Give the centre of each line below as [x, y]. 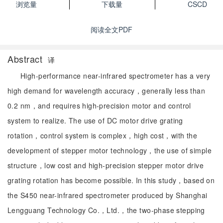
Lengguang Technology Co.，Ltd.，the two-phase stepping [106, 210]
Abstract [26, 59]
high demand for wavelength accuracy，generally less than [107, 91]
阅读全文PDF [111, 29]
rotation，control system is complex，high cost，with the [103, 135]
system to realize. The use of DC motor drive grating [95, 120]
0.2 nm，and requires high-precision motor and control [99, 106]
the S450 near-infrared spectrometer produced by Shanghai [108, 195]
